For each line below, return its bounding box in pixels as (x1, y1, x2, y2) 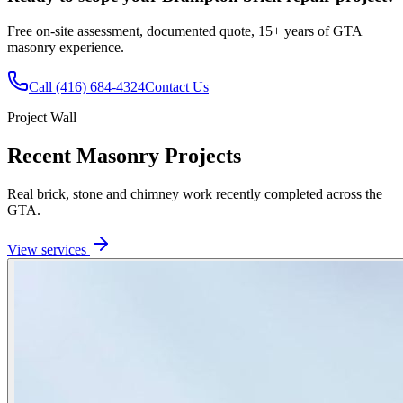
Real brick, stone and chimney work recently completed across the (7, 185, 382, 201)
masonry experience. (7, 39, 124, 55)
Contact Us (145, 78, 209, 94)
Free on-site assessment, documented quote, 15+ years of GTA (7, 22, 362, 39)
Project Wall (7, 109, 76, 125)
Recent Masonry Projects (7, 143, 241, 167)
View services (7, 241, 90, 257)
